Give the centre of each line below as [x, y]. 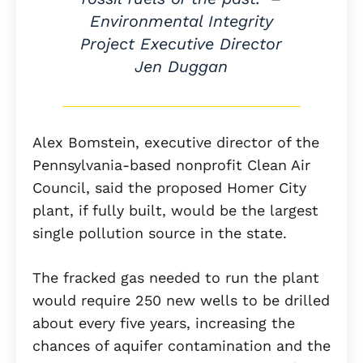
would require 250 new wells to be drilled [181, 301]
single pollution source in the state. [160, 233]
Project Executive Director [181, 44]
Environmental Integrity [181, 21]
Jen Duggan [181, 67]
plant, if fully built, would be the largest [175, 211]
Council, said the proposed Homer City [169, 188]
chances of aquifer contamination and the [181, 346]
